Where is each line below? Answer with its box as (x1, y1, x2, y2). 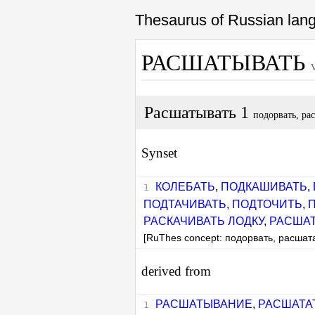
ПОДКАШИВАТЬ (220, 180, 307, 193)
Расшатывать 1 (143, 103, 253, 122)
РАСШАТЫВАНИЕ (155, 298, 252, 311)
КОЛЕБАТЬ (155, 180, 215, 193)
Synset (141, 146, 177, 161)
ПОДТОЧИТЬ (232, 198, 303, 210)
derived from (141, 263, 211, 278)
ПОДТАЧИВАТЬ (143, 198, 227, 210)
